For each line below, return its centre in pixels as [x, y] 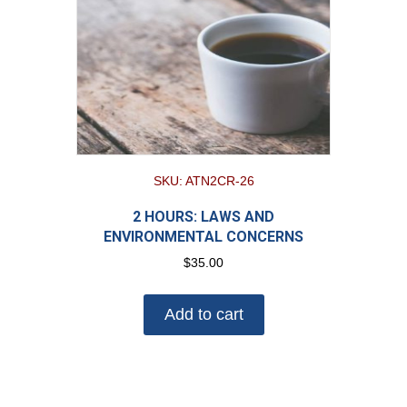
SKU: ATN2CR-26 [203, 182]
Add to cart [203, 315]
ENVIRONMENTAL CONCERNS [203, 237]
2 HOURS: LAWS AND [203, 217]
